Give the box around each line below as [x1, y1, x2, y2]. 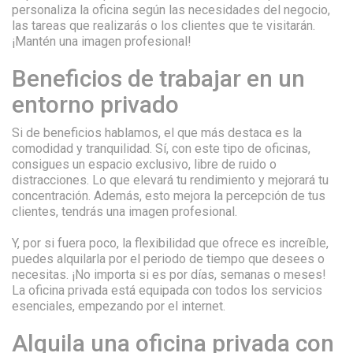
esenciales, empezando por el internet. [12, 299, 225, 314]
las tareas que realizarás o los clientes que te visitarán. [12, 18, 315, 33]
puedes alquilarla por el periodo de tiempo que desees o [12, 251, 325, 266]
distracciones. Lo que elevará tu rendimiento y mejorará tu [12, 173, 329, 188]
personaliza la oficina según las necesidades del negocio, [12, 2, 330, 17]
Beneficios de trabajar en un [12, 65, 305, 92]
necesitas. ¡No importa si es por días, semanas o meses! [12, 267, 326, 282]
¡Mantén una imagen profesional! [12, 34, 191, 49]
